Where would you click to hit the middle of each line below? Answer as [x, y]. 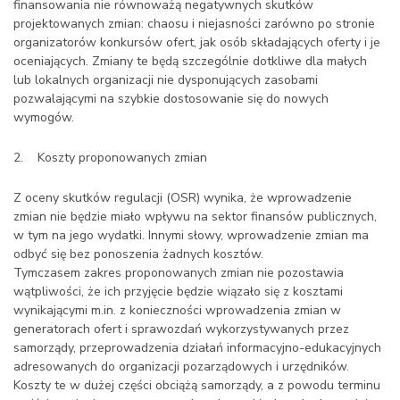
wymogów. [44, 117]
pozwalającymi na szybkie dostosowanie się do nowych [171, 99]
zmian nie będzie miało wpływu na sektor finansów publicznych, [195, 217]
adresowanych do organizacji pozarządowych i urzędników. [181, 367]
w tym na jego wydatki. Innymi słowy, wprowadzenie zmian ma [191, 235]
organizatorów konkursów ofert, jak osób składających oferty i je [197, 42]
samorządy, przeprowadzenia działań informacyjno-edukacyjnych [197, 348]
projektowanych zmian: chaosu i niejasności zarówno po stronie [194, 24]
